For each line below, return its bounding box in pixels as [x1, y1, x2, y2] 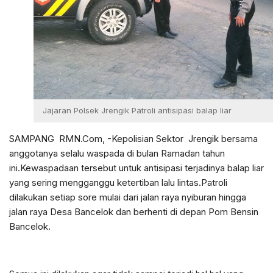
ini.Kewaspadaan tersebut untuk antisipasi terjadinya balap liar [9, 162, 264, 174]
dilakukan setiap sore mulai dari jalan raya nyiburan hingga [9, 191, 246, 204]
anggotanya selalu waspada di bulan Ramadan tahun [9, 147, 225, 160]
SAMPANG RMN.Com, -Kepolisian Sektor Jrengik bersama [9, 133, 258, 145]
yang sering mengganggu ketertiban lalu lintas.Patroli [9, 177, 227, 189]
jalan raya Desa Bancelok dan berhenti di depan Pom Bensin [9, 206, 258, 218]
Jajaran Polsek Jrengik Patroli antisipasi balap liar [43, 105, 232, 116]
